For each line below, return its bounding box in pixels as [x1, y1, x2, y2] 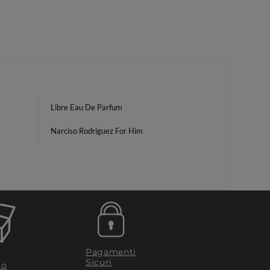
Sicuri [85, 256, 113, 268]
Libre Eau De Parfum [51, 102, 122, 112]
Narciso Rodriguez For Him [51, 126, 143, 136]
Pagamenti [85, 246, 137, 257]
